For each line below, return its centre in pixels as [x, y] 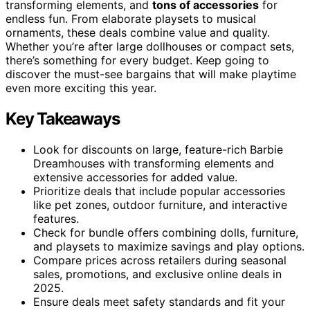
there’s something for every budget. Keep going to [137, 61]
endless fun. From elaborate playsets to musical [131, 19]
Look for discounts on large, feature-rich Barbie [158, 150]
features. [56, 219]
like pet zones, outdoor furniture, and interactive [160, 205]
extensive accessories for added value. [135, 177]
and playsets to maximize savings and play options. [169, 247]
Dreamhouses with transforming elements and [154, 164]
